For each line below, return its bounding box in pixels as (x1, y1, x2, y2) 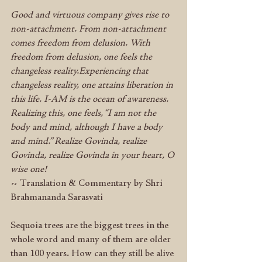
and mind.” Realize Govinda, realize (11, 137, 149, 146)
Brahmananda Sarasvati (11, 193, 103, 202)
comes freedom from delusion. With (11, 39, 153, 48)
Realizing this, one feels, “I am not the (11, 109, 158, 118)
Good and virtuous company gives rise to (11, 11, 171, 20)
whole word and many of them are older (11, 235, 173, 244)
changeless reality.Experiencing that (11, 67, 151, 76)
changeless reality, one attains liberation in (11, 81, 175, 90)
